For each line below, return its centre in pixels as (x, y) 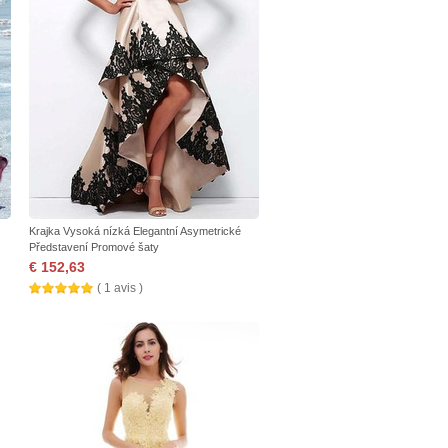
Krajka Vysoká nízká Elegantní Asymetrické (135, 231)
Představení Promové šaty (94, 247)
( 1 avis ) (120, 288)
